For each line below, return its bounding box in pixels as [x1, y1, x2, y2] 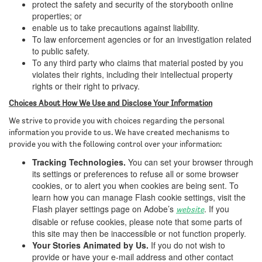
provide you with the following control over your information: [9, 140, 222, 149]
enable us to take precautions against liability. [32, 22, 199, 33]
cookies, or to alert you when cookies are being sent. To [32, 180, 239, 191]
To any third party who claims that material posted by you [32, 57, 243, 68]
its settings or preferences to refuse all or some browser [32, 168, 239, 180]
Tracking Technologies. [32, 156, 126, 168]
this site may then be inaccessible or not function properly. [32, 227, 246, 239]
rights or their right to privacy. [32, 80, 140, 92]
